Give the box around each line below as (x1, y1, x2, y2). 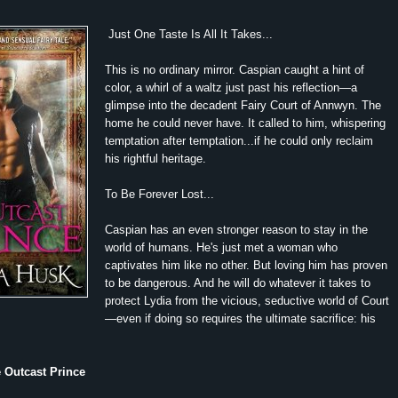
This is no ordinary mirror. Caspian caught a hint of (105, 62, 364, 76)
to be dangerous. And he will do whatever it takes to (105, 275, 370, 290)
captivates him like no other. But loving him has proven (105, 258, 387, 272)
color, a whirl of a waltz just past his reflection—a (105, 80, 357, 94)
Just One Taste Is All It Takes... (108, 27, 273, 41)
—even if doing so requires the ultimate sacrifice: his (105, 311, 376, 325)
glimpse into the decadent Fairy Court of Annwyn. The (105, 98, 381, 112)
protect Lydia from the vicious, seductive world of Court (105, 293, 389, 307)
